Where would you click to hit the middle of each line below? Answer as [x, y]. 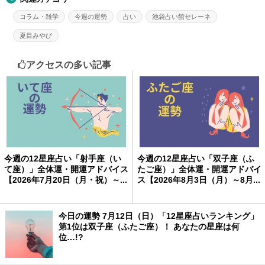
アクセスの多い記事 [69, 65]
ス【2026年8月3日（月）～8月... [199, 180]
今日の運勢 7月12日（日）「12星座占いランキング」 [158, 216]
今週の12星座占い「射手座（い [63, 159]
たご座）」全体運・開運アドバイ [199, 169]
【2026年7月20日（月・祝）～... [66, 180]
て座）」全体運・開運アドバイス [66, 169]
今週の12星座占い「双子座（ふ [196, 159]
